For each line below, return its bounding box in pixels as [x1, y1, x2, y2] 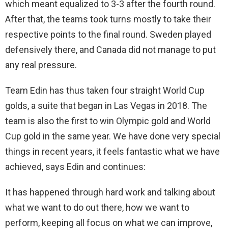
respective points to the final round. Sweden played [5, 29, 211, 40]
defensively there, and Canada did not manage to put [5, 44, 216, 55]
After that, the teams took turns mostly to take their [5, 14, 211, 25]
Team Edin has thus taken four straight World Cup [5, 85, 205, 96]
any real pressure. [5, 60, 77, 71]
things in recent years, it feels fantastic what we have [5, 146, 220, 157]
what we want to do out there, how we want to [5, 202, 189, 213]
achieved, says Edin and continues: [5, 161, 146, 173]
